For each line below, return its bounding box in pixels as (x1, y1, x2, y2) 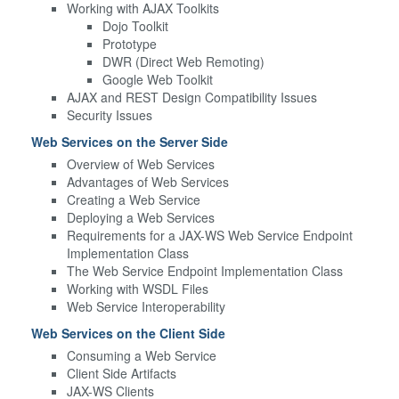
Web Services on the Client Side (31, 323, 225, 342)
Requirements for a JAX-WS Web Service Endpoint (67, 225, 353, 244)
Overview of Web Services (67, 154, 215, 173)
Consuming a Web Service (67, 346, 216, 364)
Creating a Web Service (67, 190, 200, 208)
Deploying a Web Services (67, 208, 215, 226)
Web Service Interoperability (67, 297, 225, 315)
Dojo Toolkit (102, 16, 168, 35)
